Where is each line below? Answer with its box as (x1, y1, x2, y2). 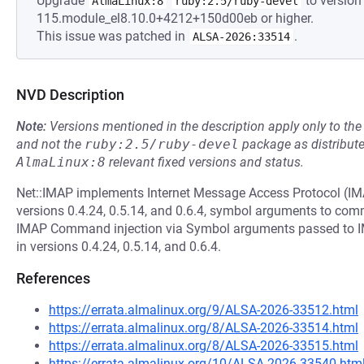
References (16, 270, 90, 287)
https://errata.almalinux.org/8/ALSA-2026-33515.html (49, 338, 358, 353)
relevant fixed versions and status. (106, 154, 304, 170)
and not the (16, 136, 84, 152)
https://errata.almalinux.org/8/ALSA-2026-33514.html (49, 320, 358, 336)
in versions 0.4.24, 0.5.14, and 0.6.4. (16, 239, 221, 254)
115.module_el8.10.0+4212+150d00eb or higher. (37, 11, 314, 26)
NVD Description (16, 86, 124, 103)
